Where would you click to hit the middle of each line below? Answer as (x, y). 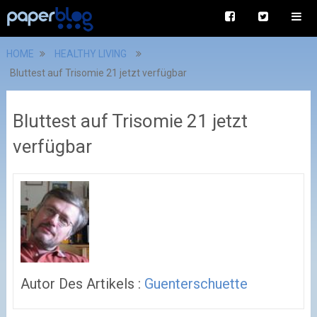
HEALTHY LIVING (90, 54)
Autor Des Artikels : (82, 283)
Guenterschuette (196, 283)
